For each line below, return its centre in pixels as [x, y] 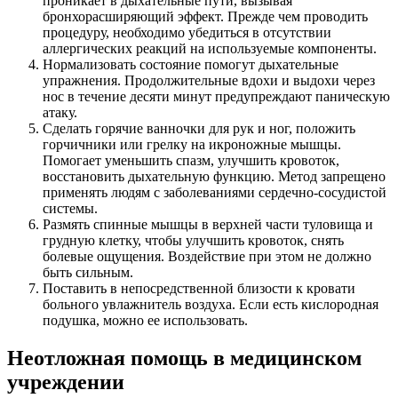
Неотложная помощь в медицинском [184, 358]
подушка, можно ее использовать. [145, 320]
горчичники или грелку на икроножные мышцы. [192, 144]
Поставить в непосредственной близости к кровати [199, 288]
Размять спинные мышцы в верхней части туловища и [208, 224]
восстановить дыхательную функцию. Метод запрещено [214, 176]
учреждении [66, 382]
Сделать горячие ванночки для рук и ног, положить [199, 128]
